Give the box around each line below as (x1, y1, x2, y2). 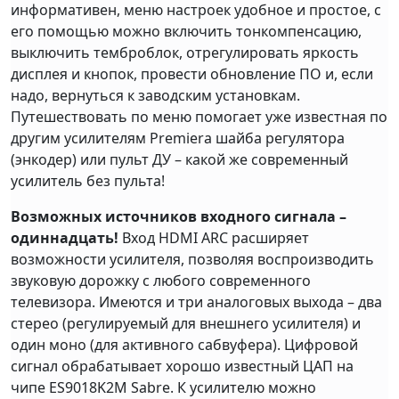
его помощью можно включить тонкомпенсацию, (11, 21, 362, 42)
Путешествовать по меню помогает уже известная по (11, 107, 387, 127)
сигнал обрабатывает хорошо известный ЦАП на (11, 356, 354, 377)
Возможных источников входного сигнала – (11, 207, 346, 227)
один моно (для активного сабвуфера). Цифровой (11, 335, 358, 355)
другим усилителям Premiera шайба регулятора (11, 128, 345, 149)
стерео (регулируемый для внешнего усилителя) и (11, 313, 361, 334)
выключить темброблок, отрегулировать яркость (11, 43, 359, 63)
